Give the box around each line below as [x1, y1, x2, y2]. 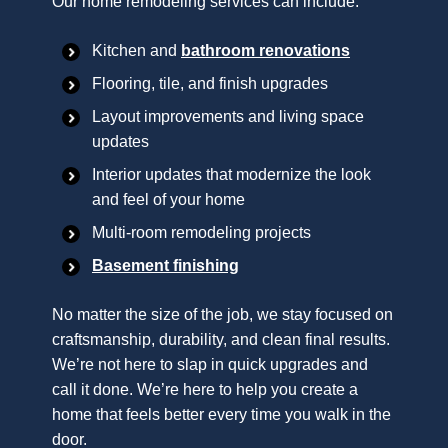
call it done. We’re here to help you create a [52, 380, 358, 398]
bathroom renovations [181, 41, 350, 59]
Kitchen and [92, 41, 181, 59]
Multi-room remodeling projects [92, 223, 311, 241]
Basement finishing [92, 256, 239, 274]
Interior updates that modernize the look [92, 165, 371, 183]
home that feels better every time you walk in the [52, 405, 391, 423]
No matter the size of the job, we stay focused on [52, 305, 393, 323]
